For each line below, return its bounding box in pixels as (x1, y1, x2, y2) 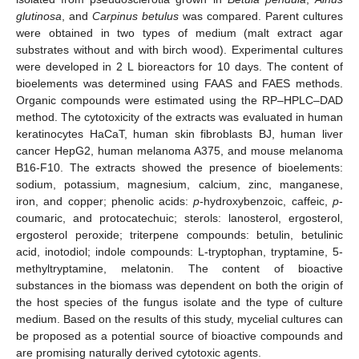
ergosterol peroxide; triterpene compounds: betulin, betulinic (16, 228, 343, 241)
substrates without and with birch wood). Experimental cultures (16, 42, 343, 56)
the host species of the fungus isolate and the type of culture (16, 295, 343, 309)
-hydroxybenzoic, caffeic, (200, 194, 333, 208)
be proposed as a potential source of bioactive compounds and (16, 329, 343, 342)
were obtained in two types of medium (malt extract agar (16, 26, 343, 39)
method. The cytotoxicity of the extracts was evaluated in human (16, 110, 343, 123)
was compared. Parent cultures (179, 9, 343, 22)
